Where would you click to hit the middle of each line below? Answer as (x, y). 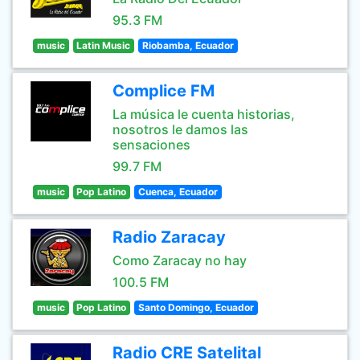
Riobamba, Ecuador (188, 45)
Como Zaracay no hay (180, 260)
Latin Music (104, 45)
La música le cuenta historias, (204, 114)
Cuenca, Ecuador (178, 192)
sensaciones (151, 145)
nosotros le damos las (180, 129)
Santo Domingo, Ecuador (196, 307)
